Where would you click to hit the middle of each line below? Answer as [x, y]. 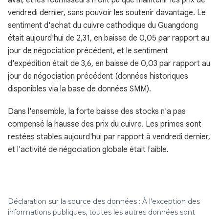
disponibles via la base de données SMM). [79, 89]
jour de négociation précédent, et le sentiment [88, 51]
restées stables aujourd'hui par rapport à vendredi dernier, [109, 137]
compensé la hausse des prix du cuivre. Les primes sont [105, 124]
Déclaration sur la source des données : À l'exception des [104, 201]
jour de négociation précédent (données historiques [98, 76]
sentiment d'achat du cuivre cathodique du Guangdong [103, 25]
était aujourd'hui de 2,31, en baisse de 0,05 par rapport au [109, 38]
